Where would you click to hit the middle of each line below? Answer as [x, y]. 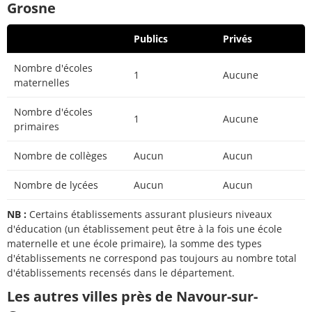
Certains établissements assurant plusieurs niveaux [149, 214]
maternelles [42, 83]
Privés [237, 39]
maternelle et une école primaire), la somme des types [134, 244]
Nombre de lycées [56, 185]
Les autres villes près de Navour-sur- [132, 297]
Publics [151, 39]
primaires [37, 127]
